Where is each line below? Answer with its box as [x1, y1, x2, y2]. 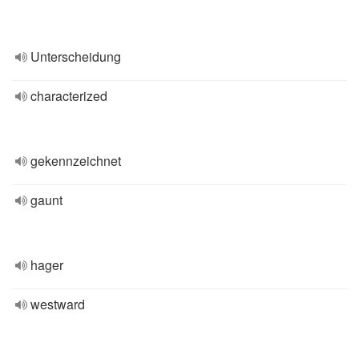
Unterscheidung [30, 47, 121, 66]
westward [30, 295, 85, 313]
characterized [30, 87, 107, 105]
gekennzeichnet [30, 151, 121, 170]
